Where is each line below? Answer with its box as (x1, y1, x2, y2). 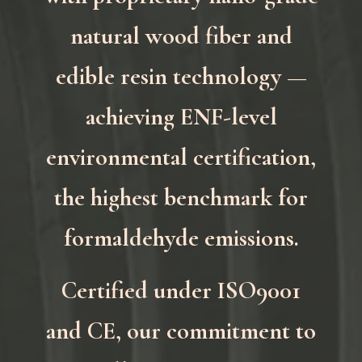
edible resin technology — (55, 61, 307, 91)
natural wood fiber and (69, 21, 293, 51)
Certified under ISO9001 (61, 276, 301, 305)
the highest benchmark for (54, 183, 308, 213)
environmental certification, (46, 142, 316, 172)
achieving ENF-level (85, 102, 277, 132)
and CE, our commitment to (46, 316, 316, 346)
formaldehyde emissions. (63, 223, 299, 253)
